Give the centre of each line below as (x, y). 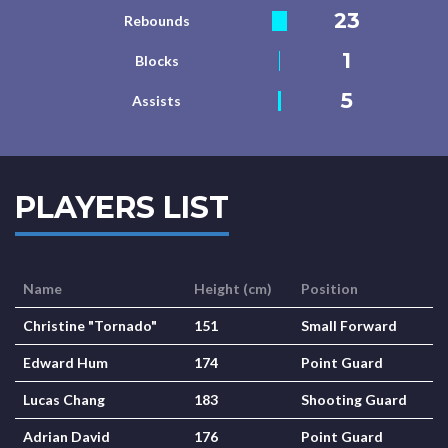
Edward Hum (65, 362)
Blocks (156, 60)
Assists (157, 100)
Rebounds (156, 20)
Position (329, 288)
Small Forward (349, 325)
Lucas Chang (64, 399)
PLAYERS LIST (122, 207)
